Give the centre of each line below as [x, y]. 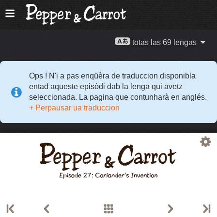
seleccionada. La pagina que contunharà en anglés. [118, 97]
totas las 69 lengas [165, 43]
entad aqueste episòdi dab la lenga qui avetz [106, 86]
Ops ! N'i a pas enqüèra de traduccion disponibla [112, 76]
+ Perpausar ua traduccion [74, 108]
